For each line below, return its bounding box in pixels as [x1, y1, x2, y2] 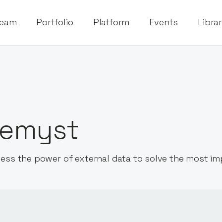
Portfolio [36, 16, 73, 28]
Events [149, 16, 178, 28]
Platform [93, 16, 130, 28]
